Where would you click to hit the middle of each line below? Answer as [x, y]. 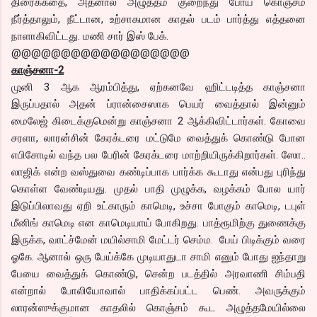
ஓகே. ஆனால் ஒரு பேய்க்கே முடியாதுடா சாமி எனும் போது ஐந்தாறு [158, 257]
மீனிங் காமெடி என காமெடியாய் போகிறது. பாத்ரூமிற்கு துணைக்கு [158, 223]
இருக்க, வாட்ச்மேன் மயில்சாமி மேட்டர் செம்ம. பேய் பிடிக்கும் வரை [158, 240]
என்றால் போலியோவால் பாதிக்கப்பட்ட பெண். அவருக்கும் [158, 290]
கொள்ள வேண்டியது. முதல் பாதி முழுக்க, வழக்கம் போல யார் [158, 189]
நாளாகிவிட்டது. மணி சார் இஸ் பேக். [91, 36]
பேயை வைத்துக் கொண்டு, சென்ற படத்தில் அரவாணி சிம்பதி [158, 273]
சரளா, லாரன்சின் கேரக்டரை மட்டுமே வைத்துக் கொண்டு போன [158, 138]
